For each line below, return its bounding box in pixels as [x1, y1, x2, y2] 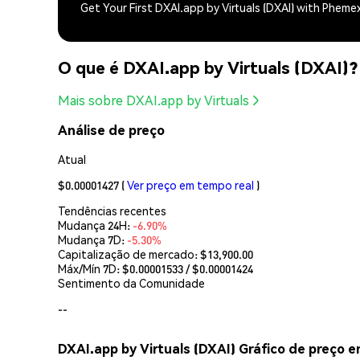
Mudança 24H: [58, 217, 133, 232]
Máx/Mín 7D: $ [58, 260, 129, 276]
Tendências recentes [58, 202, 166, 218]
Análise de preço [58, 121, 165, 139]
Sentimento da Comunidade [58, 275, 205, 290]
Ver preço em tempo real [127, 177, 254, 192]
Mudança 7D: [58, 231, 127, 247]
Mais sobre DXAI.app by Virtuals [58, 92, 249, 109]
